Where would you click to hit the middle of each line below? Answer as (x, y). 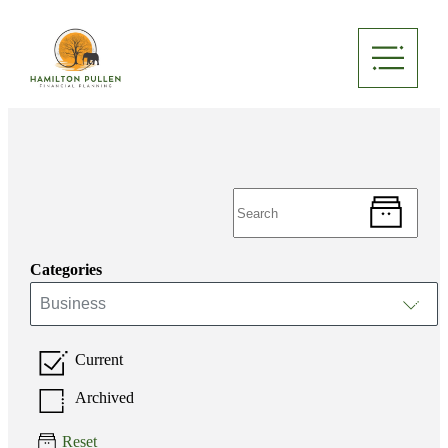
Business (72, 303)
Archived (110, 397)
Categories (65, 269)
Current (104, 359)
